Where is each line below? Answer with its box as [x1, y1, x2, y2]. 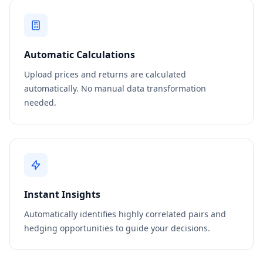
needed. [24, 97, 56, 108]
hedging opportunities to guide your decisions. [24, 222, 210, 234]
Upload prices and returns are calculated [24, 69, 186, 80]
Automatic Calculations [24, 48, 135, 61]
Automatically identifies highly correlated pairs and [24, 208, 226, 220]
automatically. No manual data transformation [24, 83, 206, 94]
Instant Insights [24, 188, 100, 201]
